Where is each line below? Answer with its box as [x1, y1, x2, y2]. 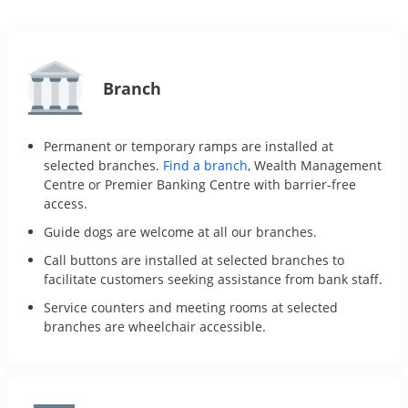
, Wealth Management [248, 156, 382, 174]
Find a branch [163, 156, 248, 174]
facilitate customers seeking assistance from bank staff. [44, 270, 382, 288]
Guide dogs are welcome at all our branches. [44, 222, 317, 240]
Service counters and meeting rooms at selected [44, 298, 338, 316]
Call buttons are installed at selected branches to [44, 250, 344, 269]
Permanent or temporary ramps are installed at [44, 137, 333, 155]
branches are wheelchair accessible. [44, 317, 266, 335]
